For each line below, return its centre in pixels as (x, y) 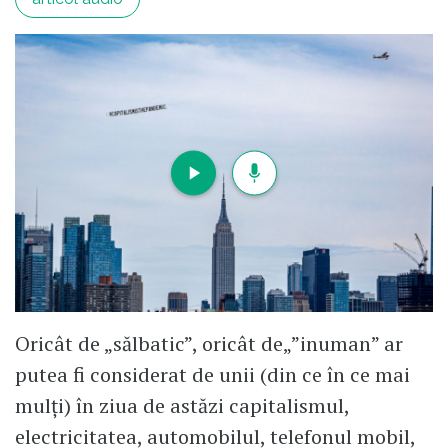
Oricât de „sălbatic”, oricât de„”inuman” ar (209, 344)
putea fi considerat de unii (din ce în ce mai (212, 375)
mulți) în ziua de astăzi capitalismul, (182, 406)
